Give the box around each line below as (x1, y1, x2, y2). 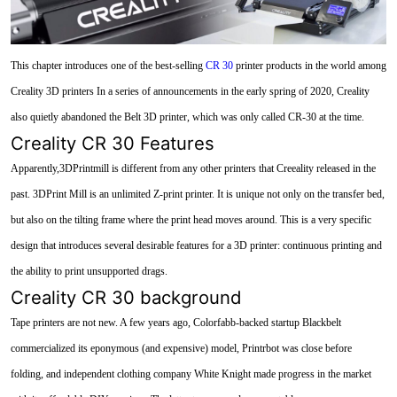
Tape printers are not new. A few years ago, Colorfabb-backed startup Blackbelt (10, 316, 341, 330)
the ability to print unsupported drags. (10, 265, 167, 278)
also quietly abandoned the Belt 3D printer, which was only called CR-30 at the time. (10, 111, 364, 124)
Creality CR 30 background (10, 286, 242, 309)
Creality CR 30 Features (10, 132, 214, 155)
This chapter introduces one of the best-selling (10, 59, 206, 73)
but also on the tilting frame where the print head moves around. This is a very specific (10, 214, 371, 227)
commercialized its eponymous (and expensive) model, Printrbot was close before (10, 342, 352, 355)
